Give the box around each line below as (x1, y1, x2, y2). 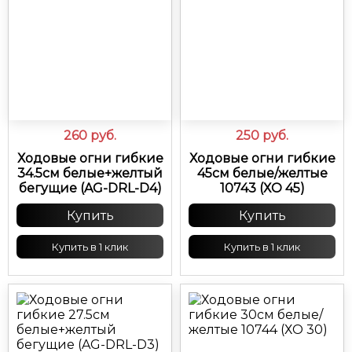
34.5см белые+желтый (17, 166, 163, 181)
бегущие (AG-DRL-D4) (18, 181, 162, 196)
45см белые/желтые (196, 166, 328, 181)
